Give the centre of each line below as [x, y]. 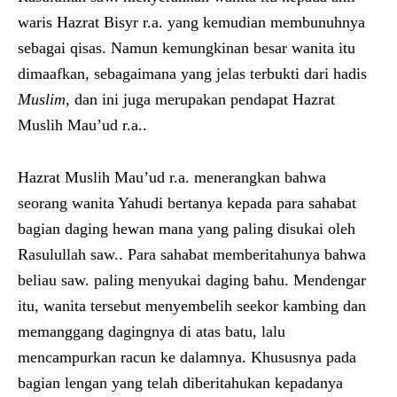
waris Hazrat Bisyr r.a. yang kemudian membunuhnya [191, 22]
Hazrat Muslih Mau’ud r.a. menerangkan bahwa [172, 177]
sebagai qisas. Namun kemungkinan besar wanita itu [187, 47]
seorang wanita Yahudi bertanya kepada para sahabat [187, 202]
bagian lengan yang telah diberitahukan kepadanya [180, 382]
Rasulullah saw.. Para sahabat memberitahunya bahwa [192, 254]
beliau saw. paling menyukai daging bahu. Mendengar [192, 280]
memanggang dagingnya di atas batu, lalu [152, 331]
